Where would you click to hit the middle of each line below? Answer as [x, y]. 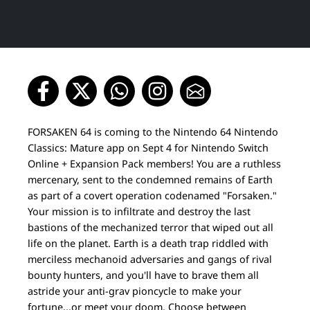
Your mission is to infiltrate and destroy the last [139, 211]
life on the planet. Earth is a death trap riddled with [148, 243]
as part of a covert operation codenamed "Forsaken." [152, 195]
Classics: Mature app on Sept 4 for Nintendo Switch [148, 147]
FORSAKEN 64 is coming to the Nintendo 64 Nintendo [153, 131]
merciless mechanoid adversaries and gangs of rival [150, 259]
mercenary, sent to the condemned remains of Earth [150, 179]
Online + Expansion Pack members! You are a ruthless [154, 163]
